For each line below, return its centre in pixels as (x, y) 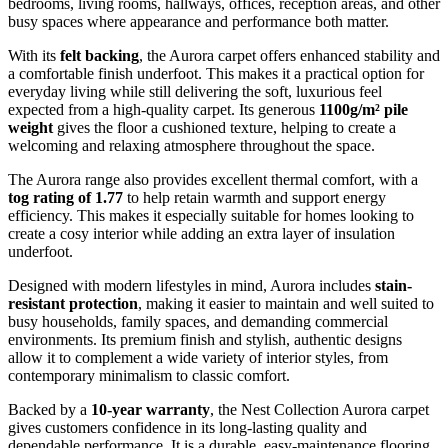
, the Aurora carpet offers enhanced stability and (289, 56)
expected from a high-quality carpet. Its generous (163, 110)
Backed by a (49, 410)
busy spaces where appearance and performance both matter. (198, 22)
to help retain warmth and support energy (254, 198)
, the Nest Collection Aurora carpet (319, 410)
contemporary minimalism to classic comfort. (149, 376)
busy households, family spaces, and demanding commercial (198, 322)
